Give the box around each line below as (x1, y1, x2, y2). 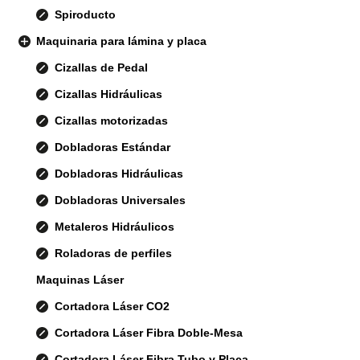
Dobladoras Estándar (54, 141, 170, 154)
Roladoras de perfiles (54, 247, 172, 260)
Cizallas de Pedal (54, 61, 148, 75)
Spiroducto (54, 8, 116, 22)
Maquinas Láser (36, 273, 125, 287)
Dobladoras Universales (54, 194, 186, 207)
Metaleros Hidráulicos (54, 220, 174, 234)
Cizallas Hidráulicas (54, 88, 162, 101)
